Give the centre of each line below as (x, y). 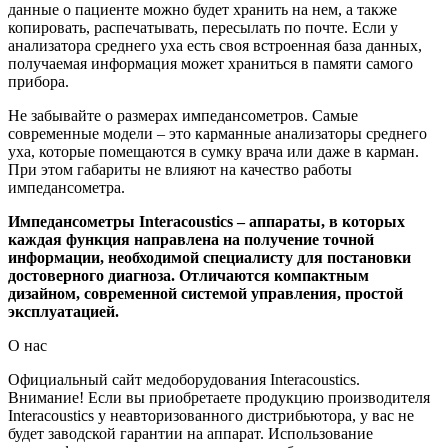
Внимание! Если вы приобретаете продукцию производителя (219, 397)
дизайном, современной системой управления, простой (205, 293)
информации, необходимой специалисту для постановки (209, 257)
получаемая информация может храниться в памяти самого (210, 63)
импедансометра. (66, 187)
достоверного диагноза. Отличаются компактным (188, 275)
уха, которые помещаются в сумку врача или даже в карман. (213, 151)
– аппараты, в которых (319, 221)
